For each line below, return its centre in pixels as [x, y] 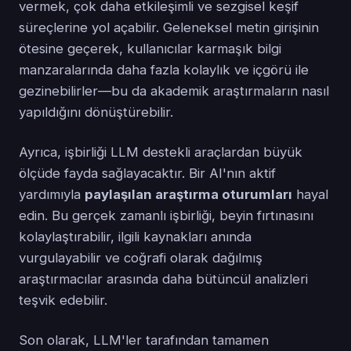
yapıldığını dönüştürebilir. [96, 112]
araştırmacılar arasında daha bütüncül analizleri [163, 279]
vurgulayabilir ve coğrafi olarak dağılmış [141, 258]
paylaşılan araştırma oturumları [188, 195]
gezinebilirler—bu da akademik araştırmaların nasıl [174, 91]
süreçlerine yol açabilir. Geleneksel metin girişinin [169, 28]
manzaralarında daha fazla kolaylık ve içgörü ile [164, 70]
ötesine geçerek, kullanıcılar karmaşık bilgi [150, 49]
